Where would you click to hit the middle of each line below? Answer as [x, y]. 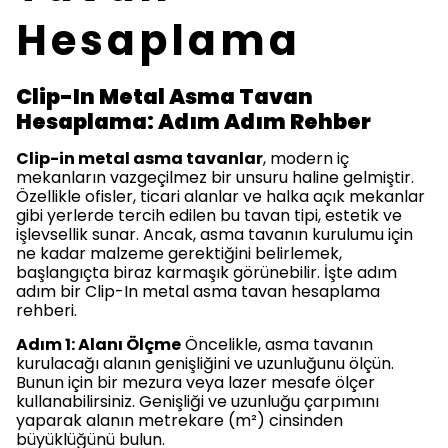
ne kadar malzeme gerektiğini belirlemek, [179, 254]
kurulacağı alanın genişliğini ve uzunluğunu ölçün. [205, 364]
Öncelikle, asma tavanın [277, 345]
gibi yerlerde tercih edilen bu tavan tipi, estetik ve [209, 216]
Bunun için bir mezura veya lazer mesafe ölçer [195, 383]
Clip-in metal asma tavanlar [139, 159]
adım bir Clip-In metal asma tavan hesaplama [198, 292]
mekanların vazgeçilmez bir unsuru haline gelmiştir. [215, 178]
